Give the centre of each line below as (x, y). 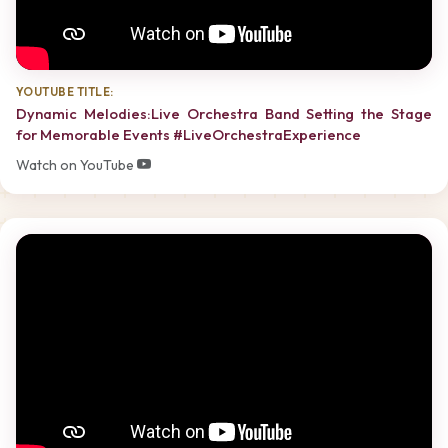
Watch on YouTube (76, 164)
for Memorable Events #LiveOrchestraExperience (188, 134)
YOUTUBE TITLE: (65, 91)
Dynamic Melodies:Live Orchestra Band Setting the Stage (224, 113)
